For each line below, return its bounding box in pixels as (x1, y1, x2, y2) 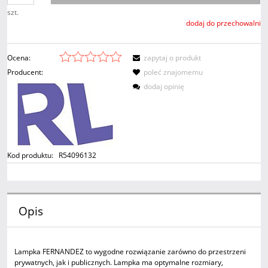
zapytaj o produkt (144, 53, 201, 63)
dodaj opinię (144, 81, 184, 92)
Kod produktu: (7, 150, 53, 161)
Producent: (7, 67, 43, 78)
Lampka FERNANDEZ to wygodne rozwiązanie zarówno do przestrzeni (14, 246, 246, 257)
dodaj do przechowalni (186, 18, 261, 29)
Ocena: (7, 53, 31, 63)
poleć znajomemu (144, 67, 203, 78)
